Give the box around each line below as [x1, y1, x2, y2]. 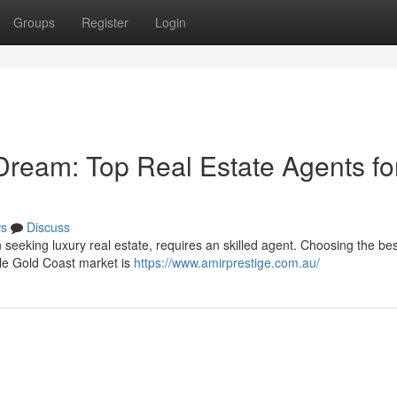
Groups [13, 13, 55, 31]
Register [82, 13, 128, 31]
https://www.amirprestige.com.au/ [134, 253, 320, 271]
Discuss [27, 218, 70, 236]
